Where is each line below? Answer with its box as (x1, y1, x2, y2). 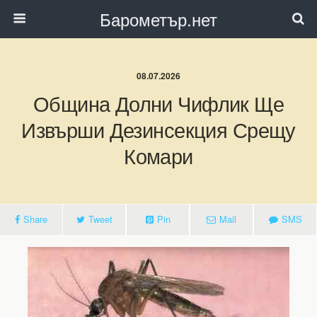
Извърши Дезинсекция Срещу (21, 115, 296, 144)
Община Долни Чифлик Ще (33, 88, 284, 117)
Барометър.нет (100, 6, 217, 31)
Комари (124, 141, 193, 170)
